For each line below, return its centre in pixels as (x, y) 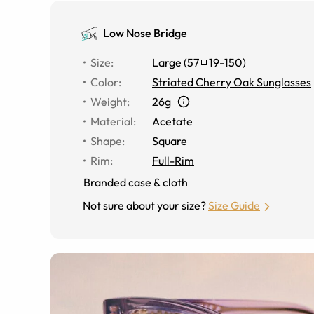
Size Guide (234, 205)
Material (112, 121)
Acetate (172, 121)
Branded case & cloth (136, 182)
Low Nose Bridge (145, 33)
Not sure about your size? (144, 205)
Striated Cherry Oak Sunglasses (232, 82)
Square (170, 141)
